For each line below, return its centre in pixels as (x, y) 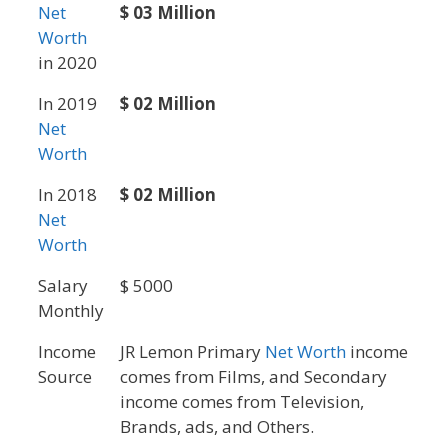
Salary (63, 286)
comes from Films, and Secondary (253, 377)
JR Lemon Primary (192, 352)
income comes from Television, (242, 402)
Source (65, 377)
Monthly (71, 311)
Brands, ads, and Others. (217, 427)
